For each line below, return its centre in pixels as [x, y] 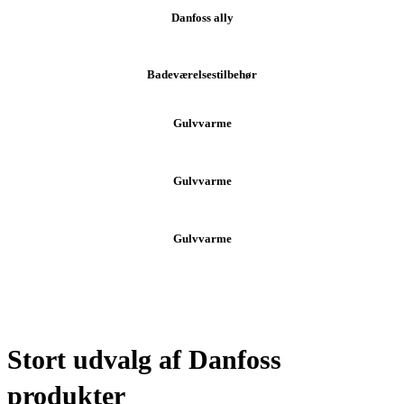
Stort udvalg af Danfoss [144, 360]
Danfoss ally [202, 18]
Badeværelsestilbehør [202, 75]
